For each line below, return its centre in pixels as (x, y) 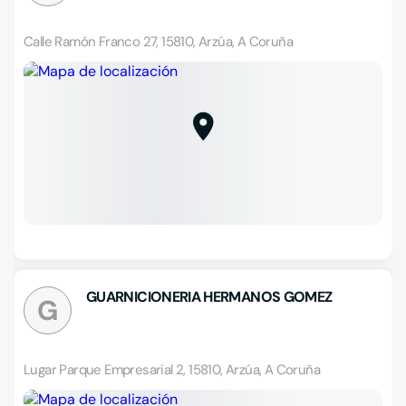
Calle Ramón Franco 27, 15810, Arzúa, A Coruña (158, 42)
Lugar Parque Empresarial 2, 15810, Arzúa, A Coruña (172, 370)
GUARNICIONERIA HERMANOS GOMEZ (209, 297)
